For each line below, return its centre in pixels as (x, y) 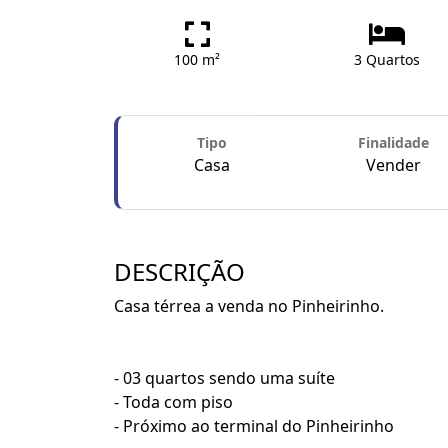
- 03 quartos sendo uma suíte (224, 378)
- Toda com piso (173, 402)
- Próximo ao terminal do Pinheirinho (254, 426)
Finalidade (393, 143)
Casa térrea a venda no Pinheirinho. (249, 306)
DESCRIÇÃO (179, 272)
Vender (393, 165)
